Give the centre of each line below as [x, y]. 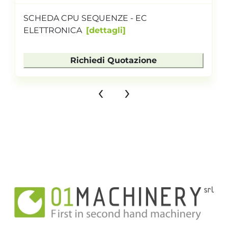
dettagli [106, 30]
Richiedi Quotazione [114, 60]
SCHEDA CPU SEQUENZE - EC [85, 18]
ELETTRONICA [53, 30]
